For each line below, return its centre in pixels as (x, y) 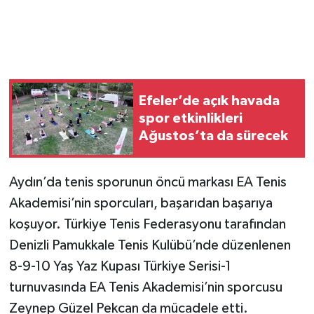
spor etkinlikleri (191, 118)
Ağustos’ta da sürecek (213, 136)
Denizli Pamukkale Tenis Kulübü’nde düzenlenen (150, 246)
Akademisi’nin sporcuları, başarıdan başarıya (141, 204)
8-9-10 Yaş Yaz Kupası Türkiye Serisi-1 (120, 267)
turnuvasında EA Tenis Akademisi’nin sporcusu (145, 288)
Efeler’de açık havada (209, 101)
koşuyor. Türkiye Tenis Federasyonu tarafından (147, 225)
